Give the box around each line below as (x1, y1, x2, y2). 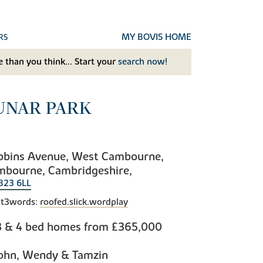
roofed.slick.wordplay (40, 196, 128, 208)
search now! (117, 56, 167, 68)
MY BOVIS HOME (122, 31, 191, 43)
